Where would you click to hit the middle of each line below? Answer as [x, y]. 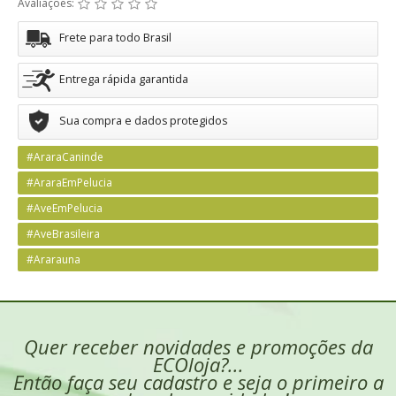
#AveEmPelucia [65, 208]
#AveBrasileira [63, 234]
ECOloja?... [198, 364]
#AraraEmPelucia [69, 183]
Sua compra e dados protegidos [143, 121]
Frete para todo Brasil [115, 38]
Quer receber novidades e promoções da [198, 346]
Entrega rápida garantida [124, 79]
